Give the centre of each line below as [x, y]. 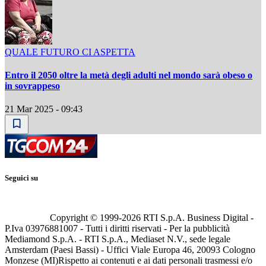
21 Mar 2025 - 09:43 [44, 109]
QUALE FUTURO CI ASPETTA [70, 52]
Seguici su [21, 178]
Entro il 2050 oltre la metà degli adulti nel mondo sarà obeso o [129, 75]
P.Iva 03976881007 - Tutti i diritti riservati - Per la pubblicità [117, 228]
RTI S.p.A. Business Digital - [197, 217]
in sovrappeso [32, 85]
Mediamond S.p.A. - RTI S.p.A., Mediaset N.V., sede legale [118, 239]
